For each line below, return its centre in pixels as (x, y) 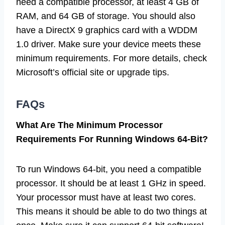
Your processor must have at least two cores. (106, 197)
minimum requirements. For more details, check (111, 58)
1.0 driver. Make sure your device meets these (108, 44)
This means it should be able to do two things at (111, 211)
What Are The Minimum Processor (89, 125)
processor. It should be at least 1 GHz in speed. (111, 183)
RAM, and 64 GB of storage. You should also (106, 16)
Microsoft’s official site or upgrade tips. (93, 72)
